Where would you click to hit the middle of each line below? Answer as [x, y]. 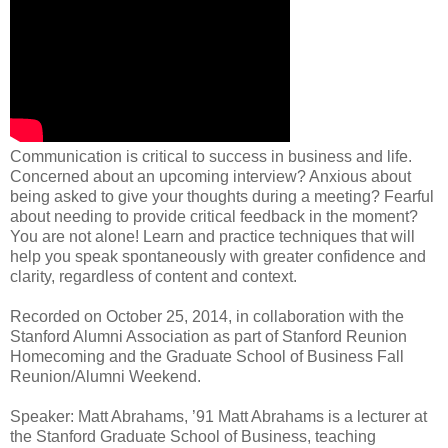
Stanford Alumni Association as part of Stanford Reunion [208, 336]
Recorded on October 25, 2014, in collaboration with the [207, 316]
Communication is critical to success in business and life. [211, 156]
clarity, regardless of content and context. [153, 276]
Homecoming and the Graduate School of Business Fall [207, 356]
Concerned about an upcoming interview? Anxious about [210, 176]
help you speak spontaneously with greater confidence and [218, 256]
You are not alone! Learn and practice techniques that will [212, 236]
